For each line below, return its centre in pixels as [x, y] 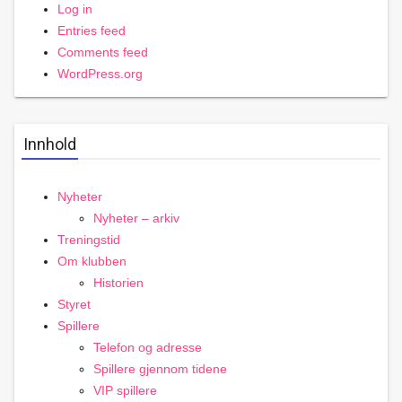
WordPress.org [100, 74]
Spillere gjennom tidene [160, 369]
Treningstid [89, 240]
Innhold [50, 144]
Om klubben [92, 261]
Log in [75, 9]
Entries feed [92, 31]
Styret [74, 304]
